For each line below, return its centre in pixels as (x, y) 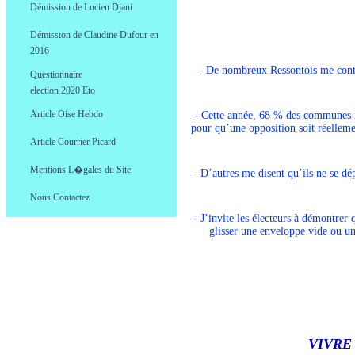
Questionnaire (56, 74)
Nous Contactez (60, 197)
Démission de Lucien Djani (81, 7)
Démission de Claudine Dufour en (94, 35)
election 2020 (56, 90)
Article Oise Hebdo (67, 114)
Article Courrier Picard (73, 142)
